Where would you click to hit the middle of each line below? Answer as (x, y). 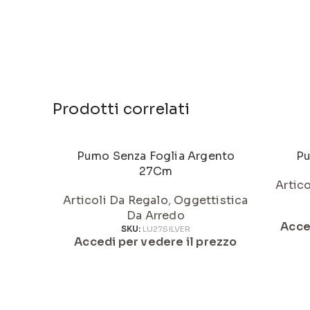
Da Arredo (156, 216)
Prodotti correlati (121, 109)
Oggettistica (211, 200)
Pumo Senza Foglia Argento (156, 156)
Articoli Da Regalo (116, 200)
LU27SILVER (166, 229)
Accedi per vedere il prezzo (156, 242)
